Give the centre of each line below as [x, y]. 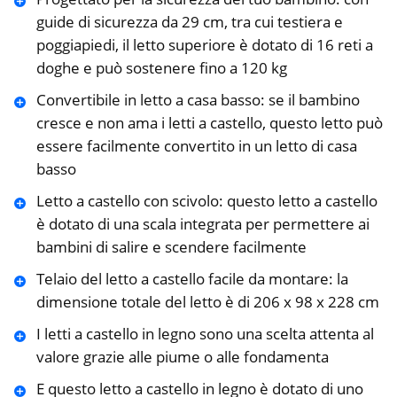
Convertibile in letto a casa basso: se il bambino [198, 100]
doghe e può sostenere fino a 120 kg [161, 68]
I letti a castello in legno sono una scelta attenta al [205, 334]
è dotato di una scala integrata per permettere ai [202, 224]
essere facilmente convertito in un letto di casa [196, 146]
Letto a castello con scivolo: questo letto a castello [206, 201]
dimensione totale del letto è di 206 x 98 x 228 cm [207, 302]
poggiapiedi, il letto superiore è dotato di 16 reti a [204, 45]
